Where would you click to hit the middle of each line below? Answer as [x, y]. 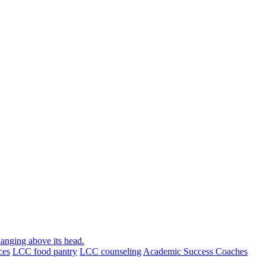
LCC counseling [110, 251]
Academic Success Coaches [195, 251]
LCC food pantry [45, 251]
